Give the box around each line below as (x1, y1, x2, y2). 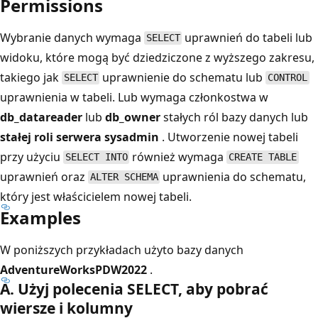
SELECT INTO (65, 151, 128, 163)
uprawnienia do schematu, (160, 168, 307, 185)
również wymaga (129, 148, 227, 165)
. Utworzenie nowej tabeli (159, 128, 298, 145)
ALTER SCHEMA (89, 171, 158, 183)
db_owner (105, 109, 160, 125)
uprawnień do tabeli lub (182, 29, 313, 45)
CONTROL (268, 72, 308, 84)
